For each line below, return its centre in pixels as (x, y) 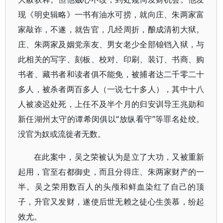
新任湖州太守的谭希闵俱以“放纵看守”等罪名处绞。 (111, 119)
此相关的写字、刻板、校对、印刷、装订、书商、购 (111, 59)
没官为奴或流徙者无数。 (62, 134)
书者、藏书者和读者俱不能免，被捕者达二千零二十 (111, 74)
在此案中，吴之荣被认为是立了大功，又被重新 (119, 157)
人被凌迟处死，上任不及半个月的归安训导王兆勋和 (111, 104)
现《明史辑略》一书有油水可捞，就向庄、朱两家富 (111, 14)
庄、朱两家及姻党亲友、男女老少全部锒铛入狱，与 (111, 44)
